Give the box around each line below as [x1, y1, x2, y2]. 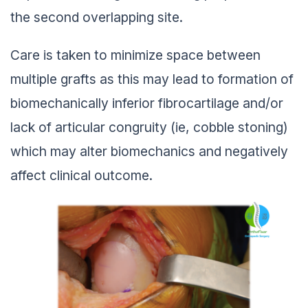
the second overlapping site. [10, 6, 183, 23]
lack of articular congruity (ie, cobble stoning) [10, 115, 288, 133]
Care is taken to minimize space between [10, 43, 261, 60]
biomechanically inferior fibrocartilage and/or [10, 91, 283, 109]
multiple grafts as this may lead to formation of [10, 67, 294, 85]
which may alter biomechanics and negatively [10, 140, 288, 157]
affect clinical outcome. [10, 164, 153, 181]
